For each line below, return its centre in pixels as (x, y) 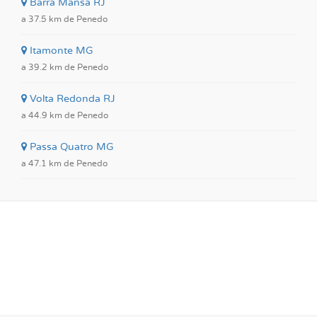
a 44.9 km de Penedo (65, 115)
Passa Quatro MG (70, 147)
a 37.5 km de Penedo (64, 19)
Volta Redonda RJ (71, 99)
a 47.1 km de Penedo (64, 163)
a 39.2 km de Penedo (65, 67)
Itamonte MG (60, 51)
